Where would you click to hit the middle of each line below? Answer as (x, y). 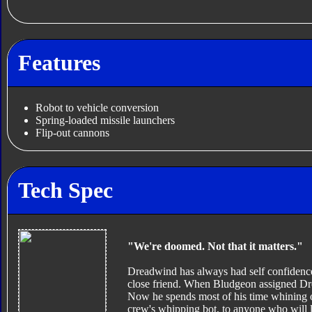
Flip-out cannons (72, 133)
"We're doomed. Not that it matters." (215, 247)
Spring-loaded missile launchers (105, 120)
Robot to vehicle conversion (97, 108)
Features (59, 62)
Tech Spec (65, 190)
